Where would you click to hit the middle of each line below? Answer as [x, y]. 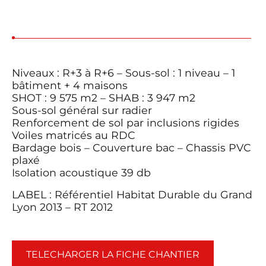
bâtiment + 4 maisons [70, 85]
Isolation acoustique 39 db [81, 173]
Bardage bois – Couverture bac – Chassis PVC [132, 148]
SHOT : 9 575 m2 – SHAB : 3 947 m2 [104, 98]
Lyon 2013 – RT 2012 [62, 207]
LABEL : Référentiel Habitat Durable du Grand [132, 195]
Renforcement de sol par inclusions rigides [126, 123]
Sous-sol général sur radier [82, 110]
